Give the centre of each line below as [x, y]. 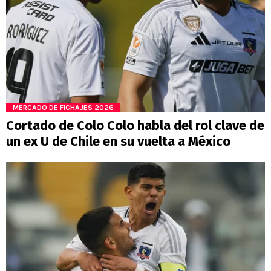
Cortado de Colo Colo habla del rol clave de [135, 125]
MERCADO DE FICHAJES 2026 [63, 107]
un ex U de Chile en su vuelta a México [118, 141]
